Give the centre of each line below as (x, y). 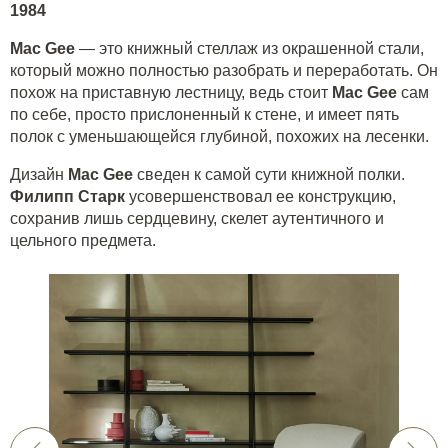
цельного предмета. (83, 240)
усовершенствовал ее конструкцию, (260, 196)
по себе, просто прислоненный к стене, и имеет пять (204, 114)
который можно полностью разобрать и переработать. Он (224, 70)
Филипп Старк (67, 196)
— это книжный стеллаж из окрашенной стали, (249, 48)
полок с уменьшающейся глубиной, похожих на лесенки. (221, 136)
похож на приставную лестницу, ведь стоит (171, 92)
